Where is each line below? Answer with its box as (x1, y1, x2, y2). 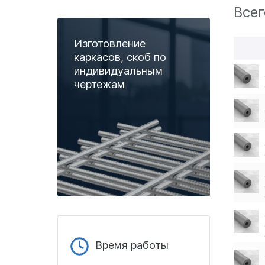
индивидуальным (74, 64, 163, 77)
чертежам (74, 78, 125, 91)
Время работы (95, 239, 169, 252)
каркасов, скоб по (74, 51, 166, 63)
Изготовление (74, 37, 146, 50)
